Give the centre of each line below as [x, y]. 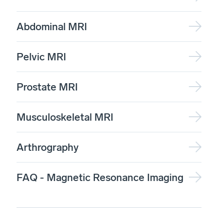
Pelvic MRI [41, 56]
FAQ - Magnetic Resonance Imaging [100, 177]
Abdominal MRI [52, 26]
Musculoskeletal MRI [65, 117]
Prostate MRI [47, 87]
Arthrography [48, 147]
